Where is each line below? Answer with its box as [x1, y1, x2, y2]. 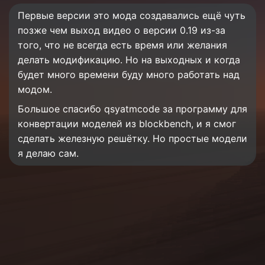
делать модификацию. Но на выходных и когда [18, 54, 240, 66]
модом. [18, 83, 52, 95]
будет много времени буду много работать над [18, 69, 240, 80]
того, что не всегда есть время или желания [18, 39, 227, 51]
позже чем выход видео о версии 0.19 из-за [18, 24, 225, 36]
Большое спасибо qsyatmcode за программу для [18, 103, 247, 115]
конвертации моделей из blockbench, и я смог [18, 118, 236, 130]
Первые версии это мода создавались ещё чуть [18, 9, 245, 21]
